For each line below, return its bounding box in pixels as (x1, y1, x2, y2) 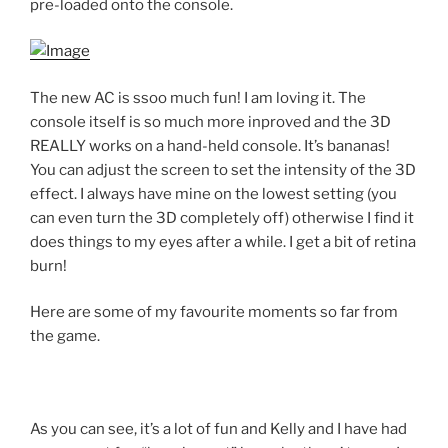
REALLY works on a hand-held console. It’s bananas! (30, 136, 390, 155)
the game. (30, 327, 100, 346)
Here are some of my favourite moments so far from (30, 303, 398, 322)
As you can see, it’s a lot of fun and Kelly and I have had (30, 420, 407, 439)
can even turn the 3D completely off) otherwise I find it (30, 208, 414, 227)
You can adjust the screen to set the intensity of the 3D (30, 160, 416, 179)
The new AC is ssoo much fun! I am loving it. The (30, 88, 366, 107)
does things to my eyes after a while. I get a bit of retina (30, 232, 416, 251)
